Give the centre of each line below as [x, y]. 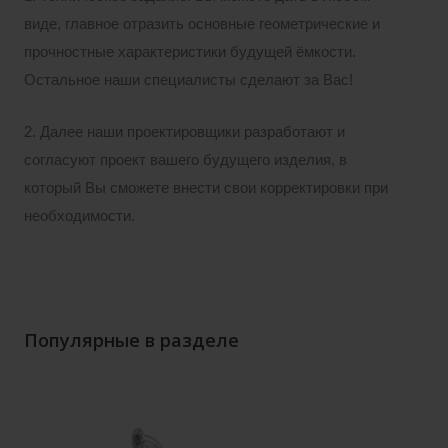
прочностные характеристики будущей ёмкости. [190, 52]
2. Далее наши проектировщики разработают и [184, 132]
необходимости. [79, 216]
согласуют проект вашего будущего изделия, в [185, 160]
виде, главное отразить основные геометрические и [202, 24]
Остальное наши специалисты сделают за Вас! [188, 80]
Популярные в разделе [131, 340]
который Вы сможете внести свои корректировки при [206, 188]
